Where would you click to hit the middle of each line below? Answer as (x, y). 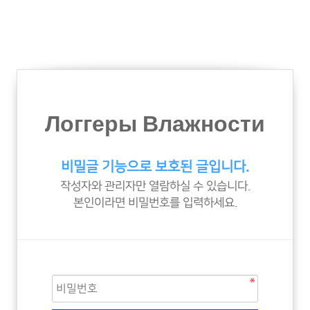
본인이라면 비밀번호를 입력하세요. (155, 203)
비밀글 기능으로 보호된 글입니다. (155, 167)
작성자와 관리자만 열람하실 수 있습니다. (155, 186)
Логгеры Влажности (155, 125)
